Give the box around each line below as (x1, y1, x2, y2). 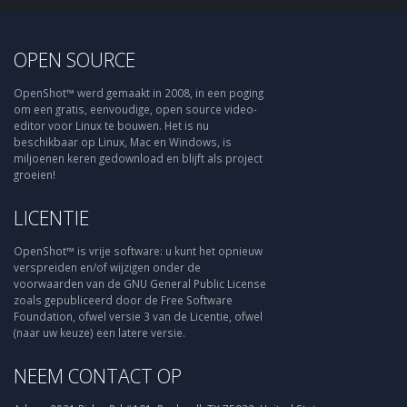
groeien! (14, 167, 55, 182)
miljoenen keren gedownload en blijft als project (14, 151, 263, 165)
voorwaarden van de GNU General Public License (14, 276, 266, 291)
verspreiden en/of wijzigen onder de (14, 260, 201, 274)
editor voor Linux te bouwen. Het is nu (14, 118, 209, 133)
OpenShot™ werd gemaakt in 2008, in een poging (14, 85, 263, 100)
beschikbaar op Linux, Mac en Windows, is (14, 134, 232, 149)
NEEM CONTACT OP (14, 362, 182, 389)
